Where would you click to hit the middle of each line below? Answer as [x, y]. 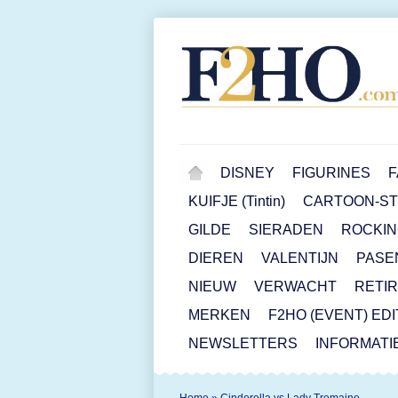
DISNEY [247, 173]
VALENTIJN [300, 258]
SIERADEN [286, 230]
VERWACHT [295, 287]
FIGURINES [331, 173]
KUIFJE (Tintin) [237, 201]
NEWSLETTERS [243, 343]
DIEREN [216, 258]
